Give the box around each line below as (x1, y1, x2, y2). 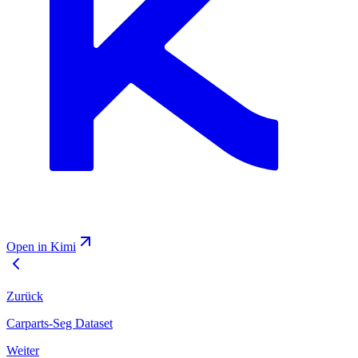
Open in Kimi (6, 240, 76, 254)
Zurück (6, 289, 43, 304)
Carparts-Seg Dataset (6, 316, 113, 331)
